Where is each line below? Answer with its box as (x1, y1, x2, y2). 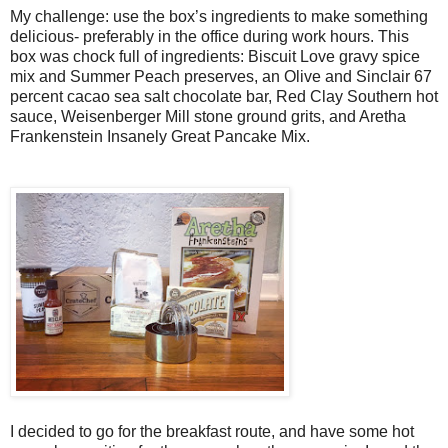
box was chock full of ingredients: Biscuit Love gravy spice (10, 48, 420, 66)
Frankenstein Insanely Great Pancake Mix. (10, 128, 314, 146)
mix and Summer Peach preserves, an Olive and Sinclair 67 (10, 68, 432, 86)
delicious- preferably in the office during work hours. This (10, 28, 409, 46)
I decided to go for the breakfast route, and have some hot (10, 423, 414, 441)
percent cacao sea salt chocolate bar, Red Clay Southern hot (10, 88, 438, 106)
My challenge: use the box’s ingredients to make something (10, 8, 428, 26)
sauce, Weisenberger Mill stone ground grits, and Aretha (10, 108, 406, 126)
